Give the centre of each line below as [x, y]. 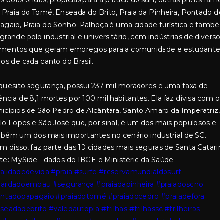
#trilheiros [182, 209]
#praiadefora [183, 196]
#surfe [85, 172]
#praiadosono [179, 184]
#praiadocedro [133, 196]
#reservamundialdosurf [140, 172]
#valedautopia [74, 209]
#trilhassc [146, 209]
